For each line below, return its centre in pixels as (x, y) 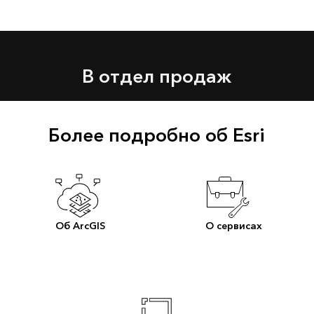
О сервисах (234, 226)
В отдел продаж (157, 77)
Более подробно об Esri (157, 136)
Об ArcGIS (80, 226)
